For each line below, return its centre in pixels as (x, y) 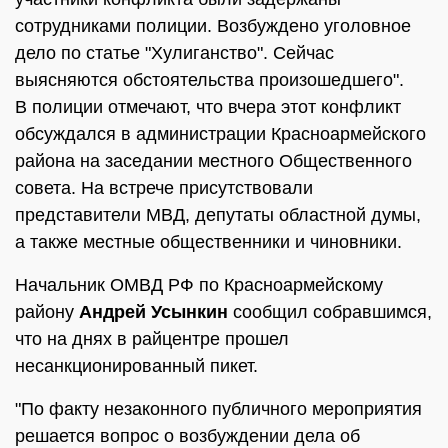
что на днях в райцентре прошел (152, 339)
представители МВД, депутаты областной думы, (218, 215)
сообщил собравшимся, (330, 312)
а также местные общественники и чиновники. (208, 242)
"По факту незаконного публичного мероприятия (218, 409)
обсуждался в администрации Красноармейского (220, 134)
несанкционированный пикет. (136, 366)
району (47, 312)
